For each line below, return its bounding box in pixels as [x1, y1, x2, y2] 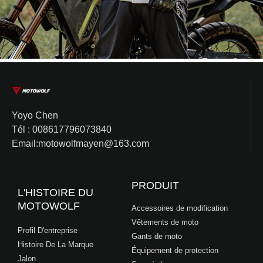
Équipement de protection [131, 246, 218, 255]
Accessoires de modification [131, 204, 228, 213]
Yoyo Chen [12, 110, 58, 120]
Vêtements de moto [131, 218, 198, 227]
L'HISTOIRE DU [18, 187, 93, 198]
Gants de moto [131, 232, 182, 241]
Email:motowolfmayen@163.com [12, 139, 149, 149]
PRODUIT [131, 180, 179, 191]
